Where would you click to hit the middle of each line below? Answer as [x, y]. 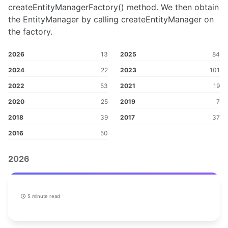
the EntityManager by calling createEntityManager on [111, 19]
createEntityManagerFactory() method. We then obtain [113, 7]
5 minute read [43, 196]
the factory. [30, 31]
